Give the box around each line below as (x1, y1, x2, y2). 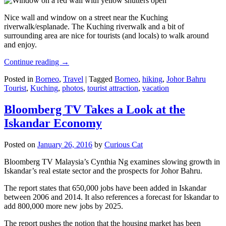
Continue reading (4, 58, 61, 67)
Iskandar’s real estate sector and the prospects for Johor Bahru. (4, 166, 202, 175)
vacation (142, 84, 169, 93)
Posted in (4, 75, 33, 84)
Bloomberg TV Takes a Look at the (4, 102, 185, 116)
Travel (63, 75, 83, 84)
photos (62, 84, 83, 93)
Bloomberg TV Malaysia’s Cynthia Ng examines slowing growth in (4, 157, 220, 166)
